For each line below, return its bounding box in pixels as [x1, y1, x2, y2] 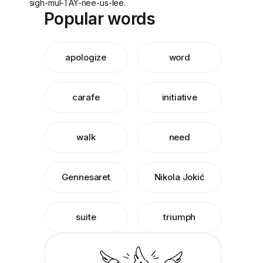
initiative [161, 92, 197, 103]
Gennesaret [61, 171, 110, 183]
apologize [65, 52, 107, 63]
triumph [163, 211, 196, 222]
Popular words [43, 9, 155, 29]
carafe [72, 92, 100, 103]
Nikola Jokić [154, 171, 205, 183]
